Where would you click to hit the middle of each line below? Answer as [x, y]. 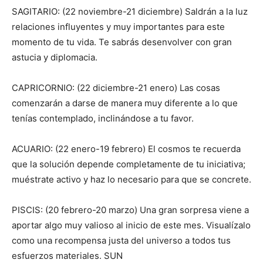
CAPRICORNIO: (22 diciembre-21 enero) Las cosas [116, 88]
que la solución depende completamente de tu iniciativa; [129, 164]
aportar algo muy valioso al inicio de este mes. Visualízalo [131, 225]
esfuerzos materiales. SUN [67, 256]
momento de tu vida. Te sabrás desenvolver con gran [122, 42]
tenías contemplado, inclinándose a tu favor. [103, 119]
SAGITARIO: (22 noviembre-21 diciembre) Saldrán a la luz [130, 12]
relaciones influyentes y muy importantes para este [118, 27]
